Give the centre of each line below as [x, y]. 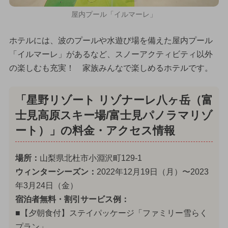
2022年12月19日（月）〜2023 [152, 172]
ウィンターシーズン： [56, 172]
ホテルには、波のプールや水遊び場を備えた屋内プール [111, 40]
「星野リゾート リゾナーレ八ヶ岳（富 [114, 101]
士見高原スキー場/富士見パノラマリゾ [114, 116]
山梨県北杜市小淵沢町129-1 [91, 158]
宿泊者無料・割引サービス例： [72, 199]
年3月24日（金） [46, 186]
